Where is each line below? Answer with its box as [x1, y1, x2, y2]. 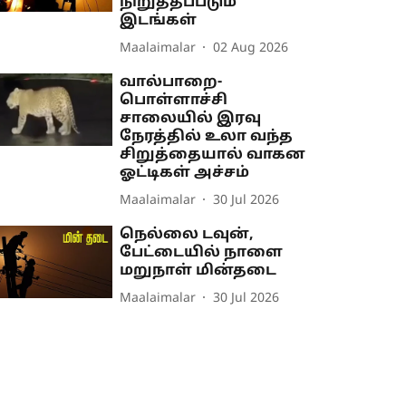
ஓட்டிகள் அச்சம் [120, 164, 250, 182]
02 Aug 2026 [213, 40, 289, 56]
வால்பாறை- [120, 73, 223, 92]
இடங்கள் [120, 12, 198, 30]
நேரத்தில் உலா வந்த [120, 128, 294, 146]
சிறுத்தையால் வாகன [120, 146, 306, 164]
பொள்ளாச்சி [120, 92, 228, 110]
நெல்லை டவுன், [120, 226, 255, 244]
